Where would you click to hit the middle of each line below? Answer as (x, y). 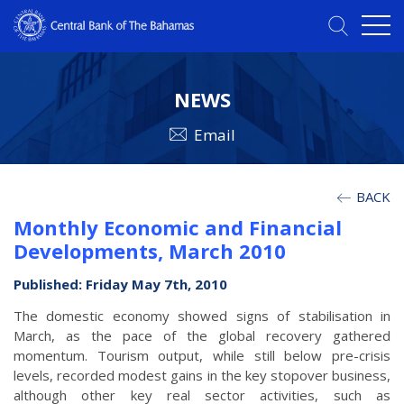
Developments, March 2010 (150, 251)
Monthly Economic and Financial (178, 228)
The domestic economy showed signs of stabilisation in (202, 316)
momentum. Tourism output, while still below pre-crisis (202, 356)
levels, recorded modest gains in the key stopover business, (202, 376)
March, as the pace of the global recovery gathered (202, 336)
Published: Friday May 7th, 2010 (120, 285)
